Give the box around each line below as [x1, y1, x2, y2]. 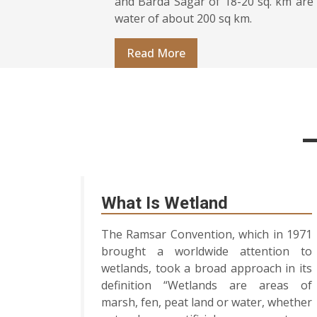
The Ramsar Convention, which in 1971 [101, 226, 312, 243]
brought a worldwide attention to [101, 243, 312, 260]
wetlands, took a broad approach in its [101, 260, 312, 277]
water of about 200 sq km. [115, 11, 252, 27]
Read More [127, 45, 185, 62]
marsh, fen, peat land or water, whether [101, 294, 312, 311]
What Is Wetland [101, 193, 228, 214]
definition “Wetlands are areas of [101, 277, 312, 294]
